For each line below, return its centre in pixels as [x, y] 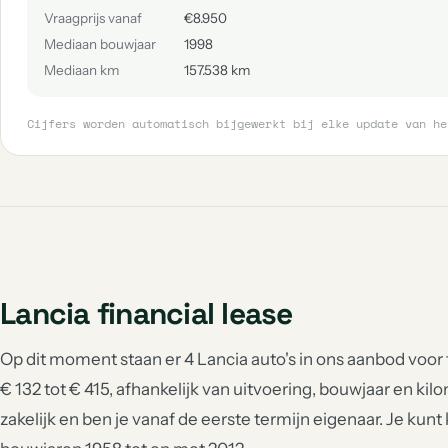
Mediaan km [81, 70]
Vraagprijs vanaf [93, 18]
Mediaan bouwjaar [100, 44]
